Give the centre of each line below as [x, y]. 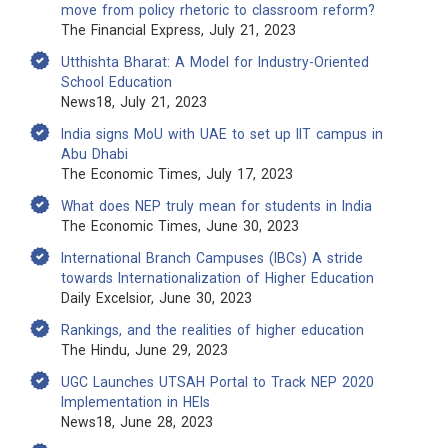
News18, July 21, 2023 [134, 102]
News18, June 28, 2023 [137, 422]
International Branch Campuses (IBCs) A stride [212, 258]
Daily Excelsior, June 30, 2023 [156, 298]
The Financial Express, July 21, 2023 [178, 30]
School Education [116, 82]
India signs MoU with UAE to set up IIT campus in [222, 134]
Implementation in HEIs [135, 402]
